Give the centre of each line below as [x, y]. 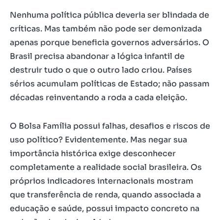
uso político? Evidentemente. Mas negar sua [98, 140]
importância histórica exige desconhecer [93, 153]
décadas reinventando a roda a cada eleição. [98, 97]
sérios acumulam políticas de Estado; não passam [110, 84]
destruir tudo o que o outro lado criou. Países [101, 70]
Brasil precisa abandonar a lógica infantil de [97, 56]
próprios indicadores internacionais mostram [102, 181]
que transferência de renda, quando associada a [105, 195]
